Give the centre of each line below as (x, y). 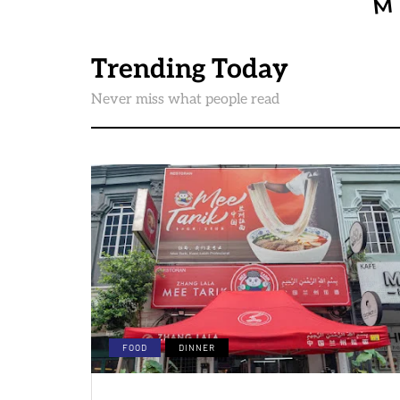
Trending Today (190, 70)
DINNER (197, 347)
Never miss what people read (185, 100)
